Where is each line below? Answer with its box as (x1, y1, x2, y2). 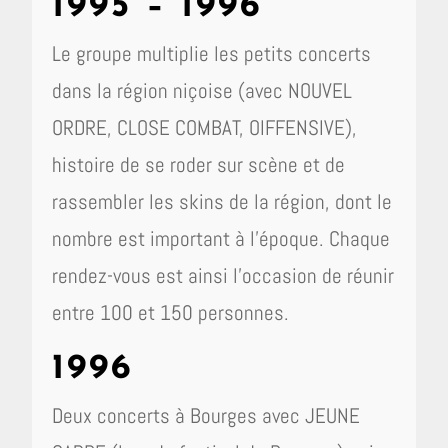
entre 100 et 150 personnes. (52, 299, 290, 326)
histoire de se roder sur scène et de (52, 151, 346, 178)
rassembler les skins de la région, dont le (52, 188, 393, 215)
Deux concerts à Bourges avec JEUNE (52, 402, 361, 429)
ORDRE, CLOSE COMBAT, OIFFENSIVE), (52, 114, 358, 141)
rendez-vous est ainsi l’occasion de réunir (52, 262, 395, 289)
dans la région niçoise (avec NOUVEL (52, 77, 353, 104)
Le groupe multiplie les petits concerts (52, 40, 372, 67)
